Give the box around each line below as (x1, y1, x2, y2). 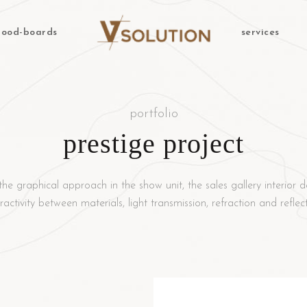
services (241, 27, 280, 38)
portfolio (129, 107, 178, 121)
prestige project (63, 128, 244, 159)
